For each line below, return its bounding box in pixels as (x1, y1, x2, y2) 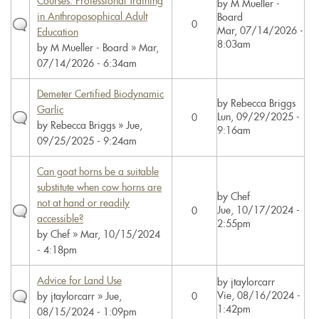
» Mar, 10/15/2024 (70, 229, 160, 239)
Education (37, 27, 78, 37)
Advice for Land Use (37, 276, 122, 286)
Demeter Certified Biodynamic (37, 89, 164, 99)
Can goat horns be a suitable (37, 167, 159, 177)
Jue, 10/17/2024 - (217, 205, 300, 215)
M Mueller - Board (51, 43, 128, 53)
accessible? (37, 214, 83, 224)
